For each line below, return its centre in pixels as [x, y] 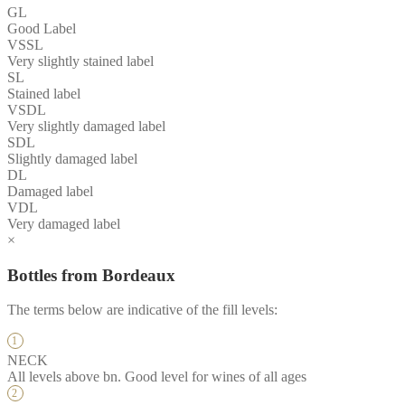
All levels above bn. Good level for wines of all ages [157, 377]
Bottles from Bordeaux [91, 275]
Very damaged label [64, 223]
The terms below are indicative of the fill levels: [142, 310]
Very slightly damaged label [86, 126]
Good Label [42, 28]
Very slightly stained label [80, 61]
